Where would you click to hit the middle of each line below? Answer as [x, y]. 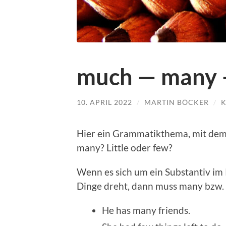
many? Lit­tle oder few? [125, 148]
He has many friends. [146, 210]
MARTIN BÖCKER [177, 102]
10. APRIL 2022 [104, 102]
